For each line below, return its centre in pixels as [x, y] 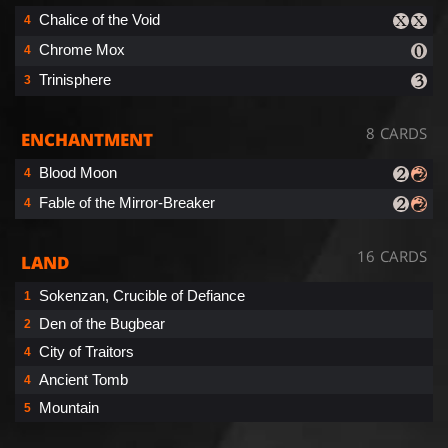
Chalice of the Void [99, 19]
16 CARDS [392, 255]
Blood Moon [78, 172]
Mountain [69, 407]
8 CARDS [396, 132]
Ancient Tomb [83, 379]
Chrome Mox [82, 49]
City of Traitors [86, 351]
